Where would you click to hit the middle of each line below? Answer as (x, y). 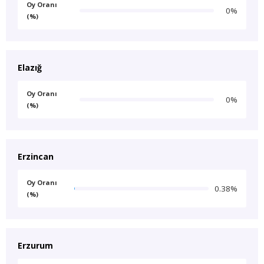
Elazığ (30, 67)
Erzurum (35, 245)
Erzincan (36, 156)
